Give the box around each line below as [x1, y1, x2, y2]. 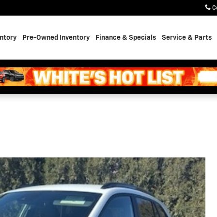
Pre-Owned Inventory [22, 34, 90, 41]
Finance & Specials [95, 34, 156, 41]
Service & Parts [162, 34, 212, 41]
